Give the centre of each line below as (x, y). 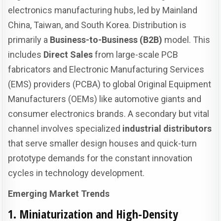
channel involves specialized (65, 128)
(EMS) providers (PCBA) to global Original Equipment (110, 84)
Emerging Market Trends (59, 193)
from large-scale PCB (136, 54)
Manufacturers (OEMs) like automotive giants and (105, 99)
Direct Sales (68, 54)
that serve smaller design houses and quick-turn (103, 143)
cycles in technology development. (76, 173)
